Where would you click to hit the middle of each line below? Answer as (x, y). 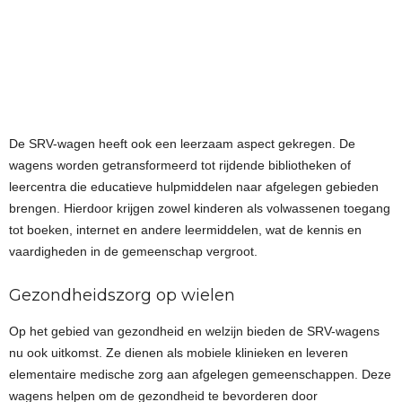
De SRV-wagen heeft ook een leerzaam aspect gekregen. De (182, 144)
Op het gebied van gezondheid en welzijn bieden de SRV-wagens (194, 331)
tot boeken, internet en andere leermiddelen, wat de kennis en (185, 230)
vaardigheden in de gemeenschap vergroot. (133, 251)
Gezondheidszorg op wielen (122, 295)
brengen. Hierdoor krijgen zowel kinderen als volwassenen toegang (200, 208)
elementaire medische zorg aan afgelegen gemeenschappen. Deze (200, 374)
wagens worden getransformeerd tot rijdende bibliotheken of (180, 165)
